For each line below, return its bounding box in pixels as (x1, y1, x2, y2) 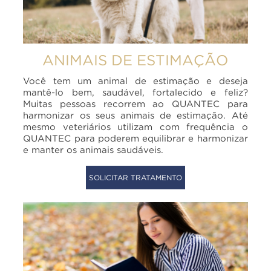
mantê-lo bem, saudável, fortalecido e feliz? (23, 87, 248, 97)
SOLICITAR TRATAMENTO (88, 174, 182, 182)
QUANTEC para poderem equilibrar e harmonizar (23, 133, 248, 143)
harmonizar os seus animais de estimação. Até (23, 110, 248, 120)
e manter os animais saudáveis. (23, 145, 164, 155)
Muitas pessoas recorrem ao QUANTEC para (23, 99, 248, 109)
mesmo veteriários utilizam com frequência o (23, 122, 248, 132)
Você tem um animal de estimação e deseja (23, 76, 248, 86)
